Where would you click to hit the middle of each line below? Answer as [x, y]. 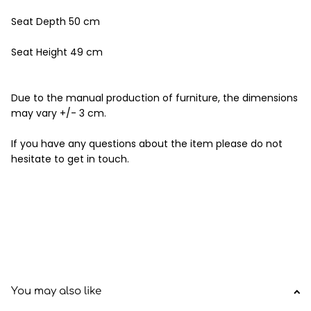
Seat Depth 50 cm [56, 21]
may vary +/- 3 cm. [59, 113]
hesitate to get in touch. [70, 159]
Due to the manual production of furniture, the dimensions [154, 98]
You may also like [56, 291]
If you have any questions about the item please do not [147, 143]
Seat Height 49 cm [57, 52]
